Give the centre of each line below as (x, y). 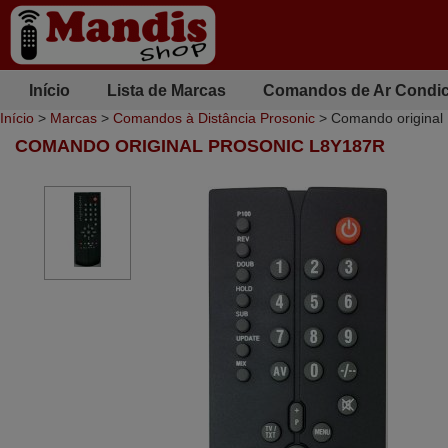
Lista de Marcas (166, 90)
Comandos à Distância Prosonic (214, 118)
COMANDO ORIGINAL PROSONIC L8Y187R (200, 146)
